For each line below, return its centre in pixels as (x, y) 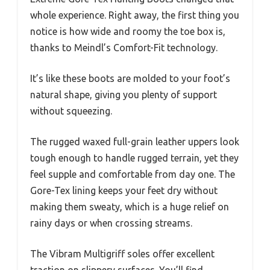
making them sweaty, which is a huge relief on (130, 207)
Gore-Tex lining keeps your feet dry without (124, 190)
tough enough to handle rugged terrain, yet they (134, 158)
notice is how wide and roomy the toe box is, (128, 31)
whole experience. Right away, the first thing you (135, 15)
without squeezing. (71, 111)
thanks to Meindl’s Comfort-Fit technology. (124, 48)
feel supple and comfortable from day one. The (133, 174)
